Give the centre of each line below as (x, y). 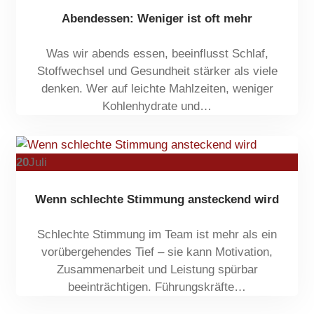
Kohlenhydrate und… (157, 106)
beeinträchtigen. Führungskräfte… (157, 287)
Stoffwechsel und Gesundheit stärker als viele (157, 71)
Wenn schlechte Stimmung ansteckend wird (157, 199)
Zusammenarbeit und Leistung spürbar (157, 269)
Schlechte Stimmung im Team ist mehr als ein (157, 234)
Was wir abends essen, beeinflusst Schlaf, (157, 54)
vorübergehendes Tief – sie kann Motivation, (157, 252)
